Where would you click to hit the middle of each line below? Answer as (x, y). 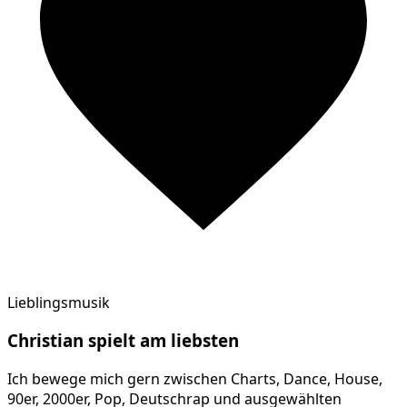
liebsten (205, 341)
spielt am (127, 341)
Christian (45, 341)
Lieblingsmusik (59, 302)
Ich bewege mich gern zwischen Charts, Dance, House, (195, 379)
